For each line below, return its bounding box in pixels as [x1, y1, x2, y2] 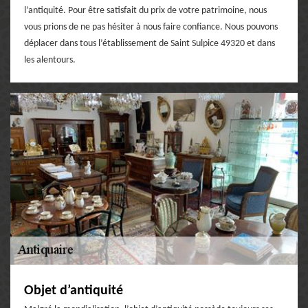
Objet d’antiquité [24, 283, 123, 298]
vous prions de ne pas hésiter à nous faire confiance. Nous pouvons [24, 21, 278, 32]
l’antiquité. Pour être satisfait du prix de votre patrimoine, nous [24, 5, 267, 16]
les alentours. [24, 54, 76, 65]
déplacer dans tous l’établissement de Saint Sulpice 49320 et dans [24, 38, 275, 49]
